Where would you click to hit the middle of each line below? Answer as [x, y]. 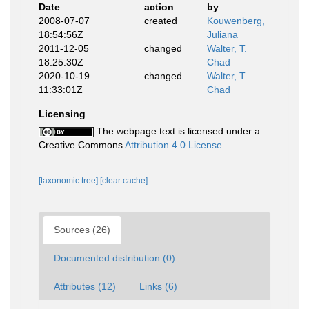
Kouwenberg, [236, 21]
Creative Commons [82, 145]
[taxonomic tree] [69, 181]
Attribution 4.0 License [173, 145]
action [159, 7]
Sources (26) [82, 230]
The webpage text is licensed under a [177, 131]
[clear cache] [124, 181]
